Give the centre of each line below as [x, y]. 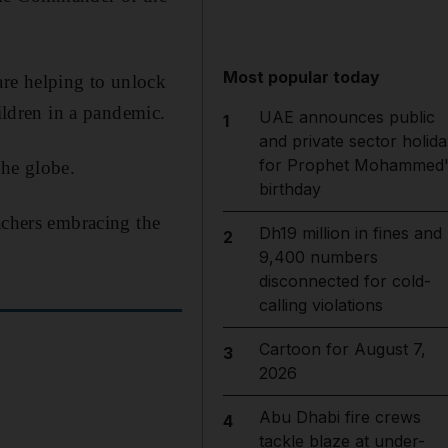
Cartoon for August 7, [342, 349]
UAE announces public [346, 117]
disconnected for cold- [344, 281]
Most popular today [302, 77]
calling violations [320, 305]
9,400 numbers [318, 257]
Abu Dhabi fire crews [339, 417]
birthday [289, 189]
